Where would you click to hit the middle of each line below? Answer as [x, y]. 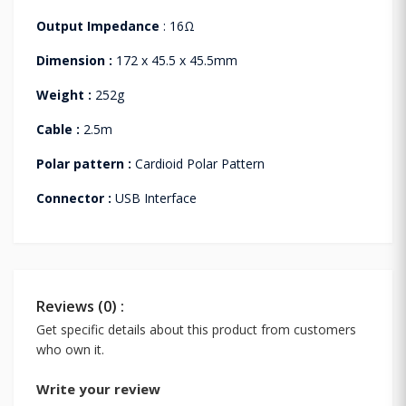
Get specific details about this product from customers [196, 329]
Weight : [64, 94]
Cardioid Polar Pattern [198, 163]
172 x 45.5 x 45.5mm [175, 60]
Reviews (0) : [80, 306]
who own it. [70, 349]
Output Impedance [98, 25]
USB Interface [154, 198]
